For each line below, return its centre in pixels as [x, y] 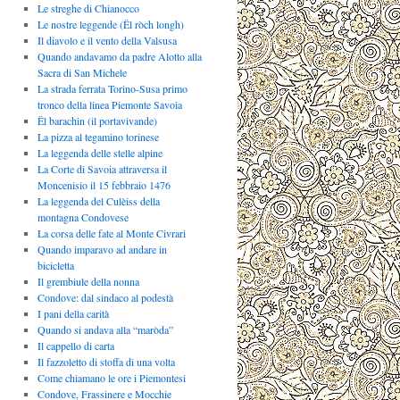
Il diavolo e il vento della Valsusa [107, 41]
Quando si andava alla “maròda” [105, 330]
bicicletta [55, 266]
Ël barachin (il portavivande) [97, 121]
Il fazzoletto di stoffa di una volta [106, 362]
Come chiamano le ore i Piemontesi [111, 378]
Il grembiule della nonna [88, 282]
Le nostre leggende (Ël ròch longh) [110, 25]
